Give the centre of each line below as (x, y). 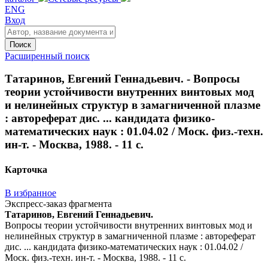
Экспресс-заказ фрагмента (58, 203)
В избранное (31, 193)
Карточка (26, 169)
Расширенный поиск (47, 56)
